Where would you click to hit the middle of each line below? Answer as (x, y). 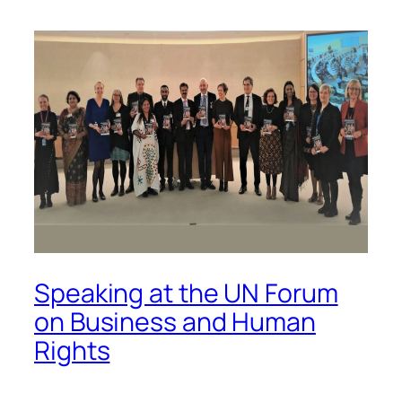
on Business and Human (175, 322)
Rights (72, 351)
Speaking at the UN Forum (186, 293)
